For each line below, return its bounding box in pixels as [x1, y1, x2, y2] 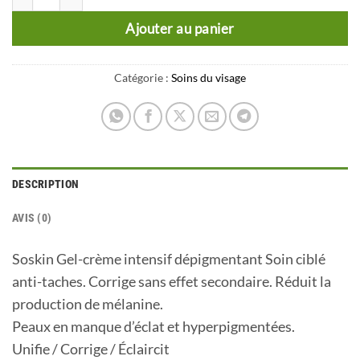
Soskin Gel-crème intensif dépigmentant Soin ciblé [12, 251, 325, 268]
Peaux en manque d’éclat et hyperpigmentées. [12, 318, 295, 336]
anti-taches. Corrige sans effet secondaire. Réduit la [12, 273, 331, 291]
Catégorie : [114, 71, 171, 85]
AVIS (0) [12, 211, 52, 224]
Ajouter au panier [125, 19, 235, 37]
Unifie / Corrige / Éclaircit [12, 341, 170, 358]
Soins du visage [171, 71, 246, 85]
